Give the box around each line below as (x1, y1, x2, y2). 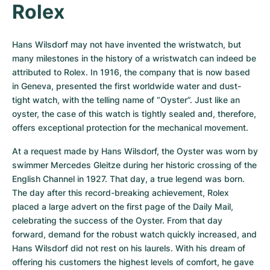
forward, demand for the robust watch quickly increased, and (12, 229, 257, 239)
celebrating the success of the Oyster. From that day (12, 215, 222, 225)
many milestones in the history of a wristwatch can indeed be (12, 53, 256, 63)
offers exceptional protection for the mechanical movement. (12, 122, 248, 133)
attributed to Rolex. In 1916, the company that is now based (12, 67, 250, 77)
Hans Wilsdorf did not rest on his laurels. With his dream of (12, 243, 245, 253)
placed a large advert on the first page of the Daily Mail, (12, 201, 233, 212)
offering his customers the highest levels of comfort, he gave (12, 257, 254, 267)
